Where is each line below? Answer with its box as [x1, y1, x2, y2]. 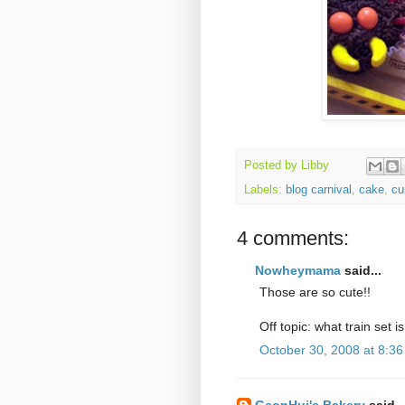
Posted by [244, 158, 301, 172]
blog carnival [286, 183, 352, 196]
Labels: [244, 183, 286, 196]
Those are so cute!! [259, 284, 371, 299]
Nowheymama [255, 262, 341, 278]
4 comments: [237, 226, 349, 250]
